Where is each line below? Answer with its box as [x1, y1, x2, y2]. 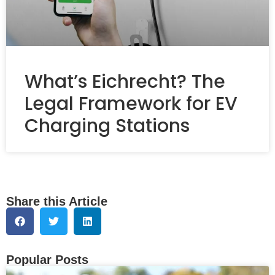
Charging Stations [25, 112, 190, 139]
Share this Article [6, 195, 107, 207]
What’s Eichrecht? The [25, 68, 225, 95]
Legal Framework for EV [25, 90, 238, 117]
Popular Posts [6, 253, 88, 266]
